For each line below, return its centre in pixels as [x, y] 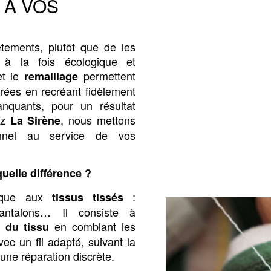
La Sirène [35, 120]
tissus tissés [87, 197]
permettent [107, 76]
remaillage [51, 76]
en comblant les [93, 226]
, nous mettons [98, 120]
